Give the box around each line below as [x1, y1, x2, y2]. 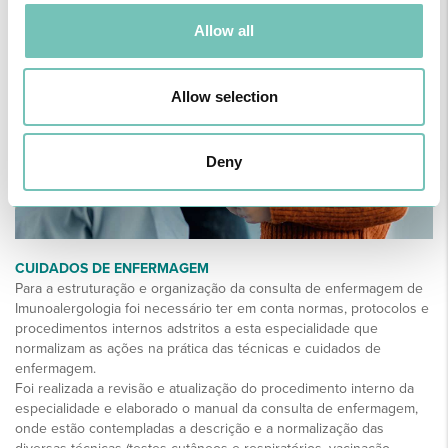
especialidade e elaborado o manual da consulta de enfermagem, [15, 399, 418, 417]
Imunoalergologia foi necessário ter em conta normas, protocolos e [15, 299, 429, 317]
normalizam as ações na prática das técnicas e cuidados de [15, 339, 381, 357]
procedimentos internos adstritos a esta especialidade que [15, 319, 378, 337]
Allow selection [170, 87, 278, 105]
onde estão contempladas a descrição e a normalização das [15, 419, 384, 437]
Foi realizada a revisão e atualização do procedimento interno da [15, 379, 414, 397]
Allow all [194, 22, 254, 39]
